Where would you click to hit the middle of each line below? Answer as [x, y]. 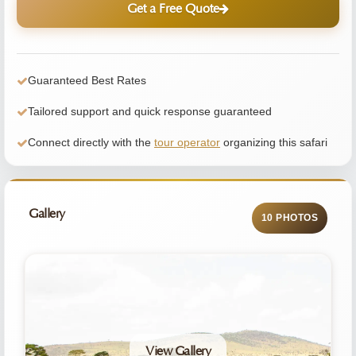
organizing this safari [274, 142]
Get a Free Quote [173, 9]
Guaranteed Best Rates [87, 80]
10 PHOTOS [289, 218]
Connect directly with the [91, 142]
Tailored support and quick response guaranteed [150, 111]
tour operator [187, 142]
